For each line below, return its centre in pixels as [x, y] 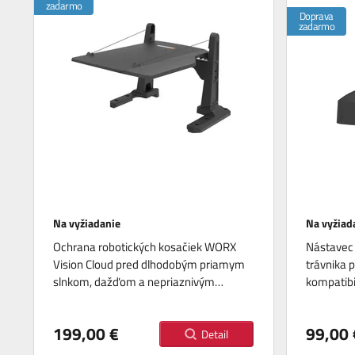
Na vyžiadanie [88, 223]
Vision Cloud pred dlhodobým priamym [149, 265]
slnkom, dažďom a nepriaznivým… [139, 282]
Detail [214, 334]
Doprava [317, 16]
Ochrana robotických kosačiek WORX [145, 247]
